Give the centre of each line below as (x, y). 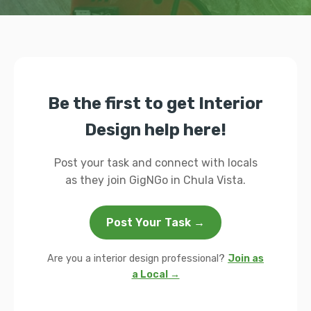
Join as (246, 259)
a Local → (155, 275)
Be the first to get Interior (155, 103)
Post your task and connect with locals (155, 163)
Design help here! (155, 130)
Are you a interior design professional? (137, 259)
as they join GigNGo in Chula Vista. (155, 180)
